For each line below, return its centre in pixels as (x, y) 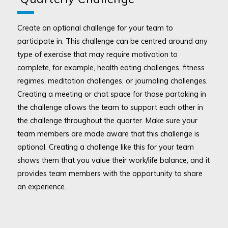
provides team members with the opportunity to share (110, 173)
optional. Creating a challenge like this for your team (105, 147)
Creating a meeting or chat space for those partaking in (111, 94)
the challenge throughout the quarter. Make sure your (107, 120)
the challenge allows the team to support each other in (110, 107)
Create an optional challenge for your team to (95, 27)
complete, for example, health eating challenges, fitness (111, 67)
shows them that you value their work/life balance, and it (113, 160)
